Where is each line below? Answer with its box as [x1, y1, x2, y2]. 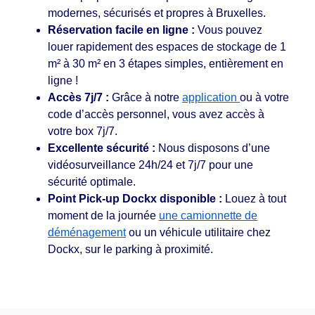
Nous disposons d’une [155, 141, 270, 154]
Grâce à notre [112, 91, 182, 103]
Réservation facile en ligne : [48, 23, 198, 36]
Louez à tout [222, 192, 286, 205]
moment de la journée [48, 209, 159, 221]
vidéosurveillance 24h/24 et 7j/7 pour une [48, 158, 253, 171]
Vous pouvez [198, 23, 262, 36]
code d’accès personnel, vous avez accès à [48, 108, 264, 120]
